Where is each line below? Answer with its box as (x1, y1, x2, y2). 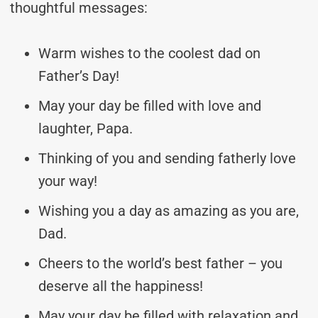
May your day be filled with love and (38, 97, 261, 114)
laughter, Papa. (38, 119, 133, 137)
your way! (38, 172, 97, 190)
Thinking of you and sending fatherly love (38, 149, 296, 167)
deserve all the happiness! (38, 277, 203, 295)
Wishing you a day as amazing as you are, (38, 202, 299, 219)
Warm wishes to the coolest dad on (38, 44, 261, 62)
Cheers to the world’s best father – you (38, 254, 283, 272)
